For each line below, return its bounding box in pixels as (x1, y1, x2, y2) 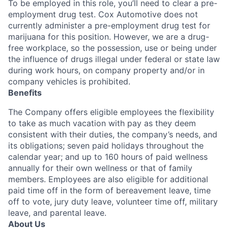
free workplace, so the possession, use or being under (8, 43, 217, 53)
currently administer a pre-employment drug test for (8, 20, 210, 31)
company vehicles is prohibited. (8, 76, 130, 87)
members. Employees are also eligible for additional (8, 174, 208, 184)
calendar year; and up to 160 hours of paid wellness (8, 152, 208, 162)
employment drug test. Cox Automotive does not (8, 9, 198, 19)
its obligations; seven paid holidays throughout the (8, 140, 204, 151)
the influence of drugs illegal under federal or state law (8, 54, 220, 64)
